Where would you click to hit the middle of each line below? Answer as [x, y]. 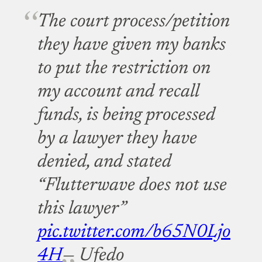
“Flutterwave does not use [132, 186]
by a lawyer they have [117, 139]
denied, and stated [104, 162]
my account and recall [118, 92]
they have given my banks [132, 45]
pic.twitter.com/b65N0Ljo [134, 232]
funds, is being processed [126, 116]
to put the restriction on [124, 69]
